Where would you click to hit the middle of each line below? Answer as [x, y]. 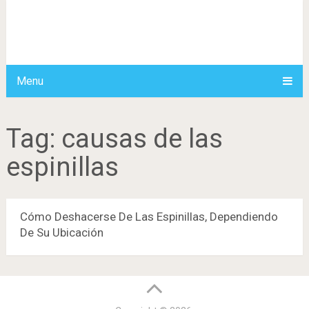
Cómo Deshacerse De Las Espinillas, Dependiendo [149, 217]
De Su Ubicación [61, 232]
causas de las [142, 139]
